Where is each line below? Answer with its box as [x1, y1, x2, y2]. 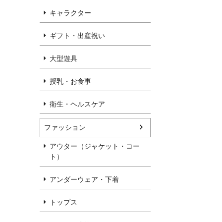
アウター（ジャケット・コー [50, 142, 140, 151]
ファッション [44, 123, 86, 132]
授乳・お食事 [50, 77, 91, 86]
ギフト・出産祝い [50, 32, 105, 40]
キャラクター [50, 9, 91, 17]
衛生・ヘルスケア [50, 100, 105, 109]
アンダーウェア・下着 [50, 175, 119, 184]
